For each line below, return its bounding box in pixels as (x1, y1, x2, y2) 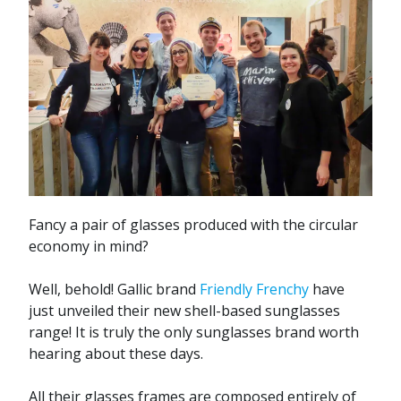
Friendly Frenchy (200, 279, 309, 300)
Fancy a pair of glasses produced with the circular (29, 215, 358, 235)
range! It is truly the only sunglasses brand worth (29, 322, 359, 343)
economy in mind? (29, 236, 149, 257)
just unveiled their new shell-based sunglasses (29, 301, 340, 321)
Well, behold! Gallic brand (29, 279, 200, 300)
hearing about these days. (29, 344, 203, 364)
